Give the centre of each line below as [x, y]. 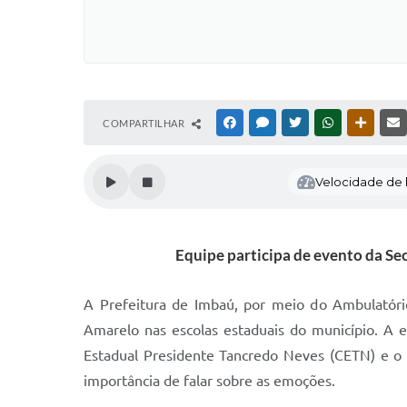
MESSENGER [300, 123]
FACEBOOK [265, 123]
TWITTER [326, 123]
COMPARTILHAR [145, 123]
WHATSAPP [363, 123]
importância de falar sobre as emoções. [209, 381]
